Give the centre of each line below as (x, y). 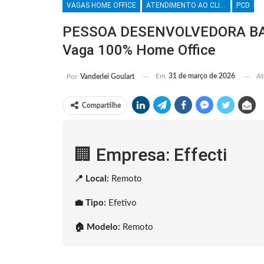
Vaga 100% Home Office (139, 50)
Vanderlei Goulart (107, 77)
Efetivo (121, 203)
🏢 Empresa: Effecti (151, 155)
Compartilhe (101, 106)
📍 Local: (92, 179)
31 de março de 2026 (202, 76)
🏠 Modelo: (97, 227)
